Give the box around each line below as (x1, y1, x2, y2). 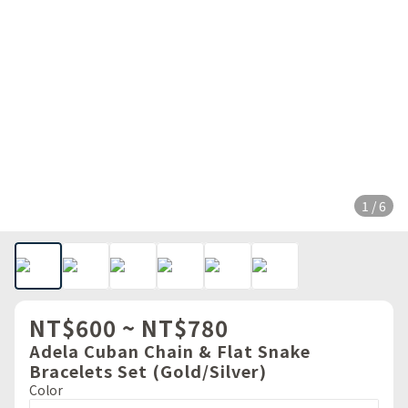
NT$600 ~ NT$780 (29, 311, 229, 343)
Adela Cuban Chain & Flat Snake (29, 339, 311, 362)
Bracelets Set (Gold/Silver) (29, 359, 267, 382)
